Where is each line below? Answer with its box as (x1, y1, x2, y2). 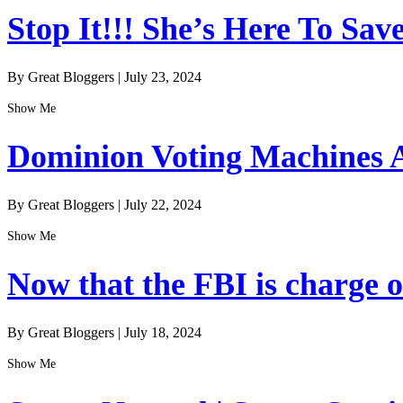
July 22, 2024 (124, 197, 201, 213)
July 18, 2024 (124, 325, 201, 341)
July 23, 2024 (124, 68, 201, 85)
